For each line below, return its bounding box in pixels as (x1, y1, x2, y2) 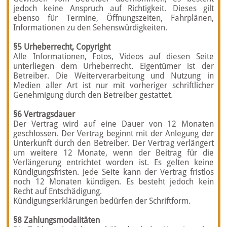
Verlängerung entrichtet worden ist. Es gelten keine (13, 158, 214, 167)
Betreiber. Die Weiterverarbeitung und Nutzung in (13, 71, 214, 81)
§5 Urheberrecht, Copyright (13, 42, 111, 52)
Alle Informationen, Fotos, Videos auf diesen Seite (13, 52, 214, 61)
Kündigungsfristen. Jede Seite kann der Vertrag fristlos (13, 167, 214, 177)
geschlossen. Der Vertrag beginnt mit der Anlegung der (13, 129, 214, 138)
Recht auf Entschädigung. (13, 186, 102, 196)
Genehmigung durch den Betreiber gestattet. (13, 90, 173, 100)
